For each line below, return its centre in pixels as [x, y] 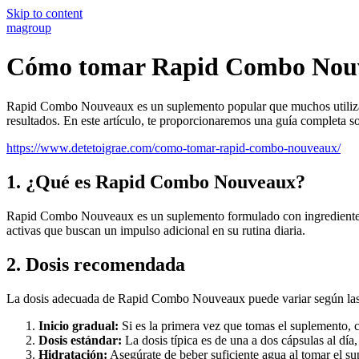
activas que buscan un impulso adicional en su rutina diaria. [156, 230]
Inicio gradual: [79, 325]
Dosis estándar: [80, 340]
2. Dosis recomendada [96, 264]
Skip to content [44, 13]
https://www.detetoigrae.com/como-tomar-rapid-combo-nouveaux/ [173, 147]
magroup [29, 28]
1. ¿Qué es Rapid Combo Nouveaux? [156, 182]
